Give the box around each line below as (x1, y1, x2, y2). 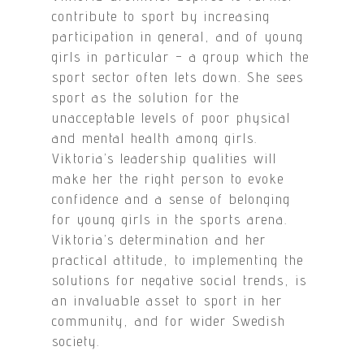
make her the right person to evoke (52, 170, 285, 187)
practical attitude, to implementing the (52, 251, 305, 268)
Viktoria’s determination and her (52, 231, 267, 248)
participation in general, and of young (52, 28, 305, 45)
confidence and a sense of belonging (52, 190, 292, 207)
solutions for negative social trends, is (52, 271, 308, 288)
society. (52, 332, 101, 349)
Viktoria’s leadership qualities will (52, 149, 278, 167)
